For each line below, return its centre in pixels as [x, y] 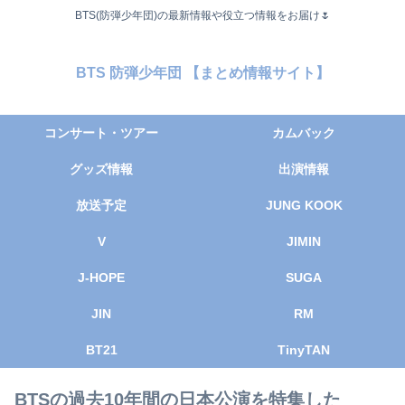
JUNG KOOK [304, 206]
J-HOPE [101, 278]
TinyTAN [304, 350]
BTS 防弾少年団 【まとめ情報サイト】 [202, 73]
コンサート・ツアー [101, 133]
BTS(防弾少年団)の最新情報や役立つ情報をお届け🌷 [202, 16]
